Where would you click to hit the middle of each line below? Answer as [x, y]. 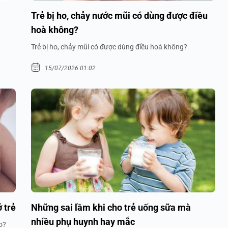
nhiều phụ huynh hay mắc [83, 221]
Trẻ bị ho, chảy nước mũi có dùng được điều [119, 16]
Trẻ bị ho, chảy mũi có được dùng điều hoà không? [109, 47]
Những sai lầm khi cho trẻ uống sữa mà [111, 207]
